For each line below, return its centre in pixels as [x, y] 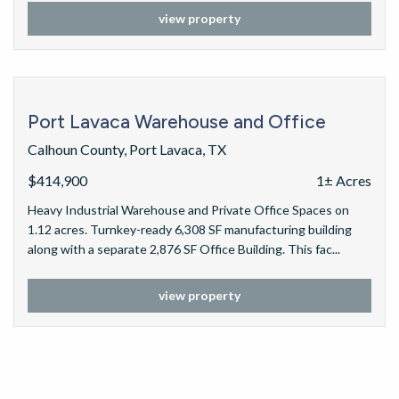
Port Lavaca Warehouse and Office [177, 122]
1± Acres [344, 180]
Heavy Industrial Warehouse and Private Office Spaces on [188, 210]
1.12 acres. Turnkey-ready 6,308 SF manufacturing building [190, 229]
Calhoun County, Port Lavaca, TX [127, 149]
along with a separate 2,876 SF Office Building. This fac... [184, 249]
